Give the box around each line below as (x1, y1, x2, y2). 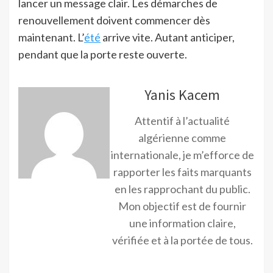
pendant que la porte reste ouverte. (18, 48, 187, 62)
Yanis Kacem (144, 85, 220, 105)
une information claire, (129, 216, 236, 230)
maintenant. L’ (18, 30, 84, 44)
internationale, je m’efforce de (110, 148, 254, 162)
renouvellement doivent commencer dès (18, 13, 210, 27)
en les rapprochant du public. (114, 182, 250, 196)
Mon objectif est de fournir (118, 199, 246, 213)
